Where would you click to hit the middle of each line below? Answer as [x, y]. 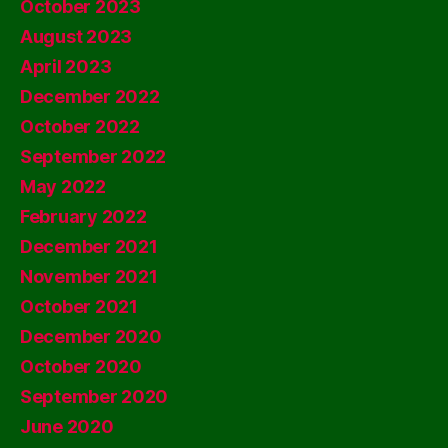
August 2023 [76, 36]
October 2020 [81, 366]
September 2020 [94, 396]
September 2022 [93, 156]
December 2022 [90, 96]
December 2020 [91, 336]
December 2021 [89, 246]
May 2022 [63, 186]
